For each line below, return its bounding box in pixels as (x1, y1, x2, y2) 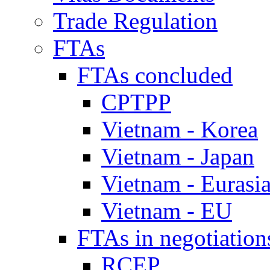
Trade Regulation (53, 8, 218, 34)
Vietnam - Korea (101, 116, 258, 142)
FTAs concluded (77, 62, 233, 88)
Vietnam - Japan (101, 143, 254, 169)
